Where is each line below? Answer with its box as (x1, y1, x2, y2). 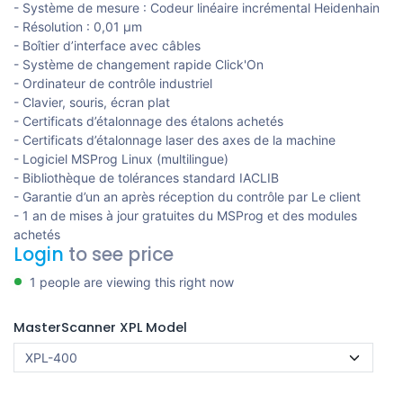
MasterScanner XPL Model (13, 318, 187, 336)
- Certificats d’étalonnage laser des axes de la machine (13, 131, 336, 148)
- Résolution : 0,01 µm (13, 18, 142, 34)
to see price (68, 241, 174, 267)
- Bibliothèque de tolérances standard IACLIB (13, 169, 279, 185)
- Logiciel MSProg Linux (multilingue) (13, 150, 228, 166)
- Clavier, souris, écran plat (13, 94, 170, 110)
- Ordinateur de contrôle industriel (13, 75, 212, 91)
